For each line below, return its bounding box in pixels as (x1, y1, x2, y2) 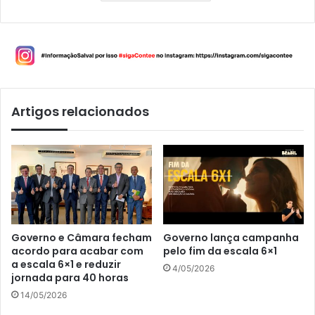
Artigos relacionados (11, 102, 149, 120)
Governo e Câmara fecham (11, 230, 152, 245)
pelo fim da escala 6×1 (163, 243, 277, 258)
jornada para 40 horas (11, 270, 129, 285)
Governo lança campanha (163, 230, 299, 245)
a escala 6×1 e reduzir (11, 257, 121, 271)
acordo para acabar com (11, 243, 143, 258)
